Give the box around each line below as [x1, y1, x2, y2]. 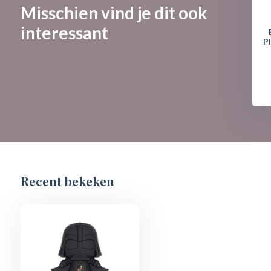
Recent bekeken [20, 172, 114, 189]
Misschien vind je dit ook [20, 2, 207, 23]
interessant [20, 22, 108, 43]
